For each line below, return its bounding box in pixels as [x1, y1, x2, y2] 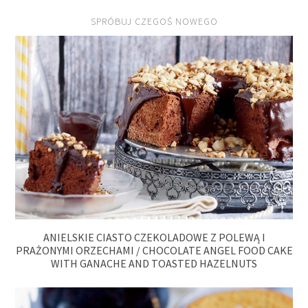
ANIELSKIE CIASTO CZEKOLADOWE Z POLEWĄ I [43, 230, 265, 245]
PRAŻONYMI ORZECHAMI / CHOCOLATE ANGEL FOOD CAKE [15, 243, 293, 258]
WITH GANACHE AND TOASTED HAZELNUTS [51, 256, 257, 271]
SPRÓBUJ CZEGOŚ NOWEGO [90, 15, 218, 28]
